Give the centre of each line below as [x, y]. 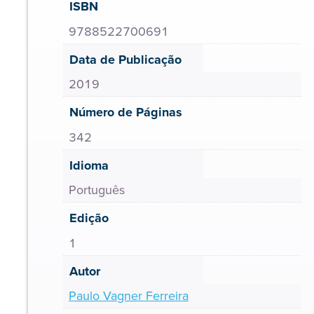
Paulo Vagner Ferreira [129, 296]
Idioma [89, 165]
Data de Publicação [125, 59]
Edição [89, 218]
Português [97, 190]
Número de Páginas [126, 112]
